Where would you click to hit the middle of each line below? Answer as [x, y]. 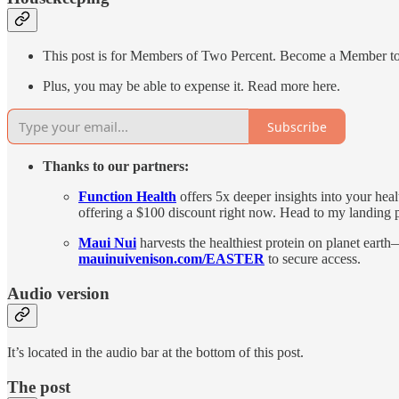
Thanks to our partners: [116, 167]
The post [39, 387]
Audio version [58, 294]
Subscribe [297, 126]
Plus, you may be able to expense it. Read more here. [191, 86]
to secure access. [313, 259]
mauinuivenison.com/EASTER [171, 259]
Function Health [127, 197]
